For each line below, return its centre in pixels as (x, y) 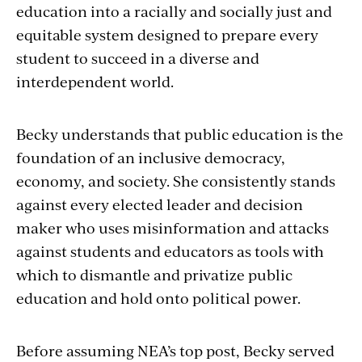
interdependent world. (95, 81)
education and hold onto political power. (160, 297)
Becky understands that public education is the (180, 133)
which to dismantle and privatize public (154, 274)
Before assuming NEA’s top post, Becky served (175, 350)
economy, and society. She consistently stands (176, 180)
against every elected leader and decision (160, 204)
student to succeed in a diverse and (138, 57)
